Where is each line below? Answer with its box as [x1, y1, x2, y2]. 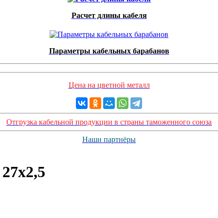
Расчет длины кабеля [71, 11, 147, 19]
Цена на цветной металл [68, 81, 150, 89]
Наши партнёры [82, 135, 136, 144]
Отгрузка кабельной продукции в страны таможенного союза [6, 118, 212, 126]
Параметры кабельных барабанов [49, 47, 169, 55]
